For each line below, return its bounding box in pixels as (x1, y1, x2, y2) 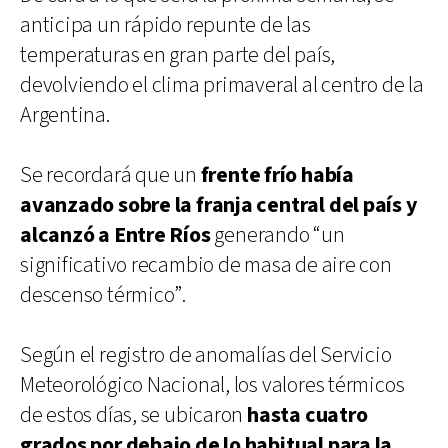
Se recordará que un (20, 160, 201, 190)
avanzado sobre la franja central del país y (20, 190, 417, 220)
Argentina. (20, 100, 110, 130)
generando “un (214, 220, 345, 250)
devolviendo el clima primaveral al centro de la (20, 70, 424, 100)
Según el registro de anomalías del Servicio (20, 340, 392, 370)
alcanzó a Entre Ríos (20, 220, 215, 250)
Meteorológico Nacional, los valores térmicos (20, 370, 405, 400)
